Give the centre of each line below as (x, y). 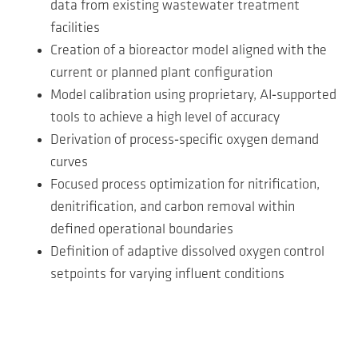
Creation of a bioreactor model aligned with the (189, 51)
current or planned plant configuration (161, 74)
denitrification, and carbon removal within (173, 208)
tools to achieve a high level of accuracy (165, 118)
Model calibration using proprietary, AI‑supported (193, 96)
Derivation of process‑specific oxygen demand (185, 141)
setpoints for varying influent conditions (167, 275)
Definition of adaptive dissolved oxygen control (187, 253)
